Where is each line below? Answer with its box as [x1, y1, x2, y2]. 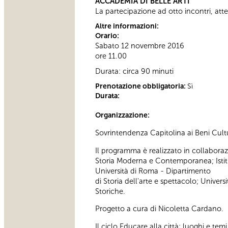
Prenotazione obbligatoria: [95, 82, 187, 91]
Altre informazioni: [95, 22, 160, 31]
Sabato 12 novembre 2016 [95, 41, 184, 51]
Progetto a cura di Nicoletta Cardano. [95, 204, 223, 214]
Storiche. [95, 186, 125, 196]
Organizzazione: [95, 111, 151, 120]
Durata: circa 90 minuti [95, 67, 174, 76]
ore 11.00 [95, 51, 127, 61]
